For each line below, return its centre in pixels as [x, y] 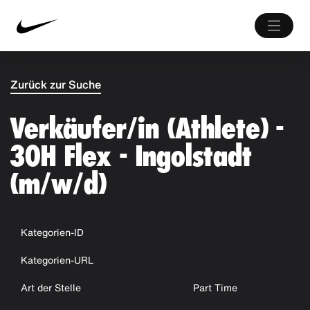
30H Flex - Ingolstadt [131, 156]
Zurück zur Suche [56, 84]
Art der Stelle [51, 288]
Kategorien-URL [57, 260]
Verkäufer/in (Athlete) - [147, 128]
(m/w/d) [58, 184]
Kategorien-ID [52, 232]
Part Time [216, 288]
